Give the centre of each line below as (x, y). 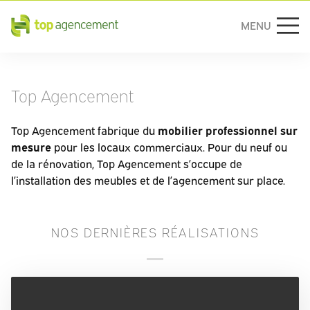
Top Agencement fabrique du (84, 131)
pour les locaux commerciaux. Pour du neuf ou (169, 147)
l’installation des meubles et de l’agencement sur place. (148, 181)
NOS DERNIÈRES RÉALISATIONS (155, 232)
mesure (31, 147)
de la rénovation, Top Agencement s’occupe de (127, 164)
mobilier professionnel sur (228, 131)
